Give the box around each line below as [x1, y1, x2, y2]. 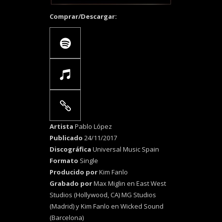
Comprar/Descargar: [50, 12, 117, 21]
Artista [50, 122, 75, 131]
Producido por [50, 167, 99, 177]
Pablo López [75, 122, 112, 131]
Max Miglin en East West [92, 179, 166, 188]
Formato [50, 156, 80, 166]
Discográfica [50, 145, 93, 154]
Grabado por [50, 179, 92, 188]
